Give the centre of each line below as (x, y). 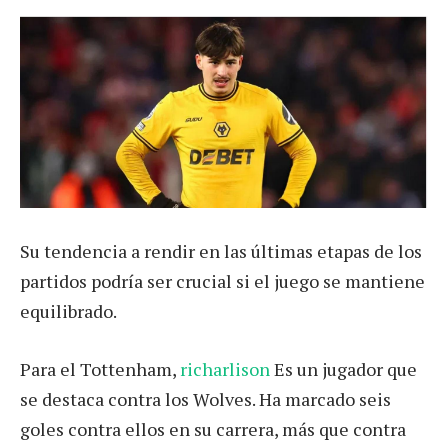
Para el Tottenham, (100, 368)
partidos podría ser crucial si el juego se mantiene (222, 281)
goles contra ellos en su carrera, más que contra (213, 428)
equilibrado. (68, 311)
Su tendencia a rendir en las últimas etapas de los (221, 251)
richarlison (225, 368)
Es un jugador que (343, 368)
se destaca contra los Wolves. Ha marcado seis (205, 398)
